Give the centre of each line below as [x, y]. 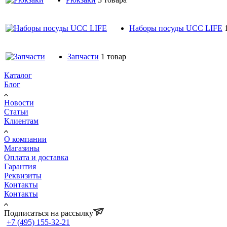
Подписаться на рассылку [49, 213]
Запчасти [83, 56]
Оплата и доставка [36, 157]
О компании [25, 139]
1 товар [113, 56]
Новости [19, 102]
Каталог [18, 75]
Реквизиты [23, 175]
